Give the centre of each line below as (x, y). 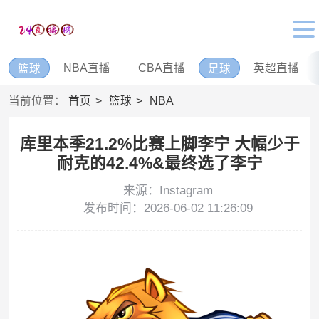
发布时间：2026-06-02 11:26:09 (168, 209)
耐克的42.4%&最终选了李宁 (159, 163)
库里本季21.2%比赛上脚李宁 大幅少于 (159, 144)
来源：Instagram (168, 191)
